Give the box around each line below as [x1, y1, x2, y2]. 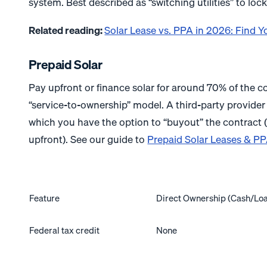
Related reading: [29, 22, 105, 39]
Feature [29, 191, 60, 206]
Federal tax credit [29, 223, 100, 238]
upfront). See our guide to [29, 131, 148, 148]
